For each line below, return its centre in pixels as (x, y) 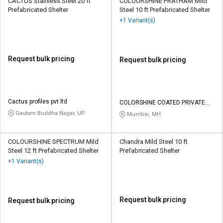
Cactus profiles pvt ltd (38, 102)
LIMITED (130, 112)
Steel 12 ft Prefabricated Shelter (53, 151)
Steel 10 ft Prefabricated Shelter (165, 10)
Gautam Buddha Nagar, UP (50, 113)
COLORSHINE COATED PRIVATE (162, 103)
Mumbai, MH (143, 114)
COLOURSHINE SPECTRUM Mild (53, 142)
